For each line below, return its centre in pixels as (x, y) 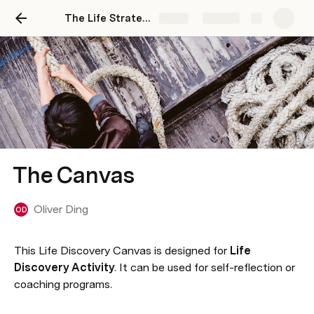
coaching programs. (63, 284)
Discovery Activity (64, 267)
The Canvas (74, 175)
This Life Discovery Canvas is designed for (122, 251)
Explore (221, 20)
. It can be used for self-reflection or (205, 267)
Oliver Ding (61, 209)
